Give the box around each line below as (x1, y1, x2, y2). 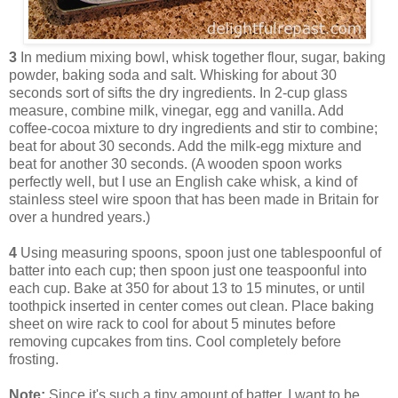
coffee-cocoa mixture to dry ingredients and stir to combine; (9, 121, 378, 137)
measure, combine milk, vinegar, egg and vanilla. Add (9, 103, 344, 119)
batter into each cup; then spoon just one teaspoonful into (9, 263, 367, 279)
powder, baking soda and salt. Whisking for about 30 (9, 68, 337, 84)
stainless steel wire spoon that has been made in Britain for (9, 192, 378, 208)
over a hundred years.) (9, 210, 150, 226)
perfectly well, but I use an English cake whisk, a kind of (9, 174, 357, 190)
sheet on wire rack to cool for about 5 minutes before (9, 316, 336, 332)
